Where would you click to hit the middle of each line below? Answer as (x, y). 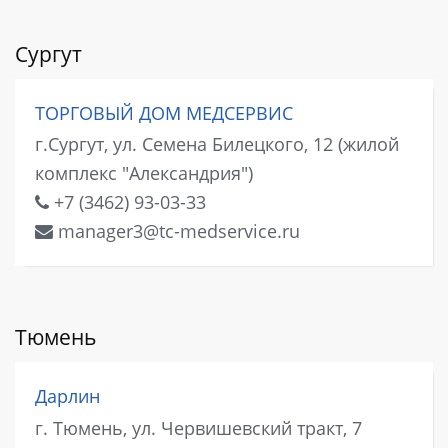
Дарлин (67, 396)
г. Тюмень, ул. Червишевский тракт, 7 (198, 427)
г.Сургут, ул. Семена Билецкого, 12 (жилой (217, 144)
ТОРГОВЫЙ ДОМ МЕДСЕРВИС (164, 112)
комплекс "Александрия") (144, 173)
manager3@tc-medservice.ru (176, 231)
